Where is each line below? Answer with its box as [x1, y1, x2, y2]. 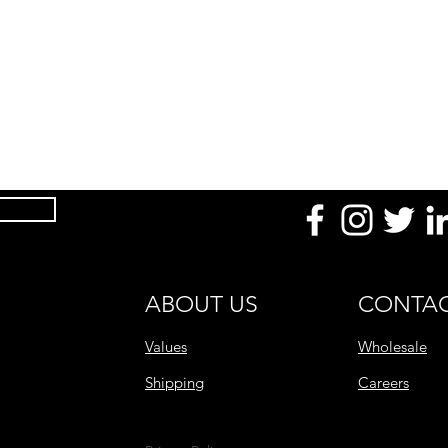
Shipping [145, 373, 204, 392]
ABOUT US [145, 291, 258, 318]
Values [145, 337, 187, 356]
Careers [358, 373, 409, 392]
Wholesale [358, 337, 427, 356]
